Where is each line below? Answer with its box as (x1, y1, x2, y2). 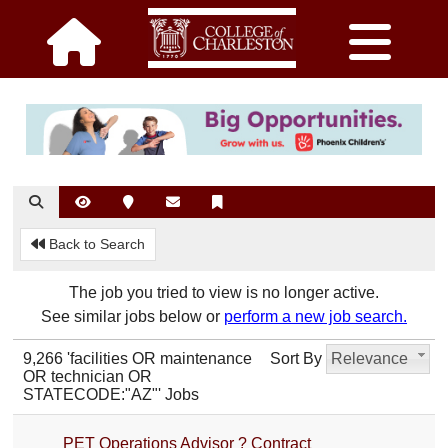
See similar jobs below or (41, 307, 224, 325)
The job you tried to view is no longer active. (69, 283, 379, 301)
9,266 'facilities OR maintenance (23, 349, 253, 367)
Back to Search (45, 235, 146, 252)
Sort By (269, 349, 322, 367)
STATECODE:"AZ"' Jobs (23, 385, 200, 403)
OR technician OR (23, 367, 153, 385)
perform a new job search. (224, 307, 407, 325)
